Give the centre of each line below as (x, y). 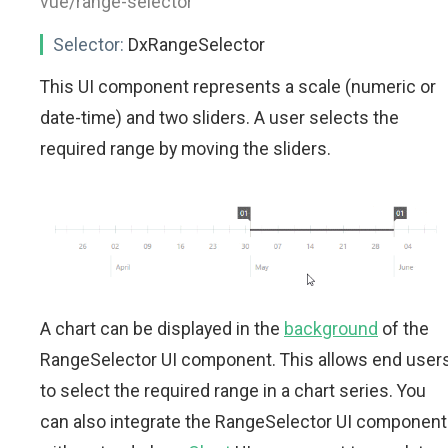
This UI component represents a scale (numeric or (238, 86)
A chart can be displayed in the (162, 328)
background (331, 328)
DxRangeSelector (194, 44)
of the (403, 328)
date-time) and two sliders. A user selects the (219, 117)
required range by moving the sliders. (185, 148)
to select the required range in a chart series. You (233, 390)
